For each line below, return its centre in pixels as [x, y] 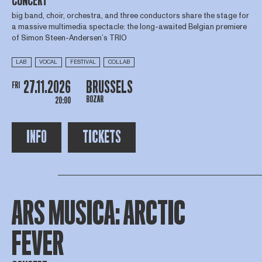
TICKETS [101, 137]
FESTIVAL [83, 62]
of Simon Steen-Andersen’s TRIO [69, 38]
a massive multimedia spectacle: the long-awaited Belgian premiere [129, 27]
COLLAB [119, 62]
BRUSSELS [109, 88]
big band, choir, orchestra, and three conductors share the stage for [130, 16]
